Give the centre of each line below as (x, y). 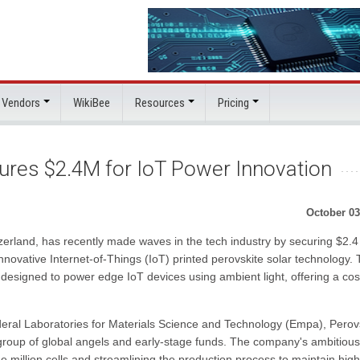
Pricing (233, 103)
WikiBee (92, 103)
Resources (160, 103)
